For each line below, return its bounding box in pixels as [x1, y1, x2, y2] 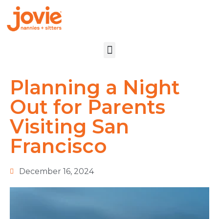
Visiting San [10, 114, 129, 139]
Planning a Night [10, 75, 180, 100]
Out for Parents [10, 95, 165, 119]
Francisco [10, 134, 107, 158]
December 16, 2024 [19, 167, 94, 176]
